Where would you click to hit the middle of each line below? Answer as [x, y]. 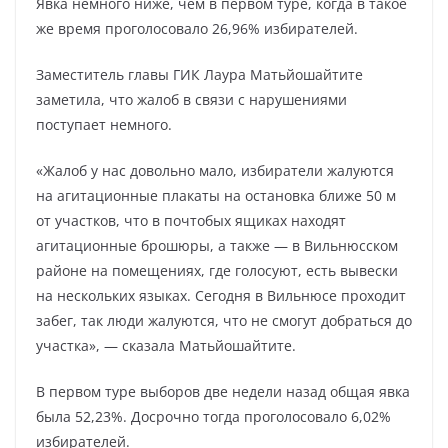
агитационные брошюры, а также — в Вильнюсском [217, 245]
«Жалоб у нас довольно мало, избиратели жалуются [215, 170]
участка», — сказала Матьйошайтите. [166, 345]
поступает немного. [104, 124]
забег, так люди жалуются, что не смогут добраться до [224, 320]
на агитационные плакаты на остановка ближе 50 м [216, 195]
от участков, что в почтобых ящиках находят [191, 220]
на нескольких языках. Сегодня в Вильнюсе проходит [221, 295]
